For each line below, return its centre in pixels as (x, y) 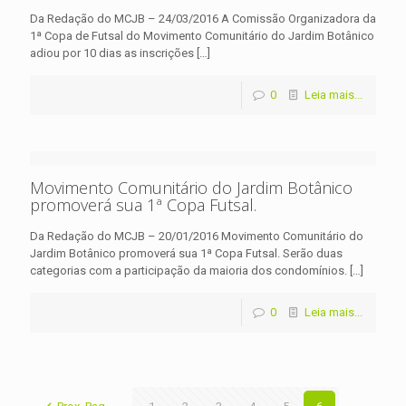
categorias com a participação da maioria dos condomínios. (188, 271)
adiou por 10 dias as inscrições (112, 53)
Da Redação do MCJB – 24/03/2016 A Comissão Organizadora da (203, 19)
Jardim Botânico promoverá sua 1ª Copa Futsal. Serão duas (186, 254)
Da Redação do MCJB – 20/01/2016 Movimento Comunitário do (197, 237)
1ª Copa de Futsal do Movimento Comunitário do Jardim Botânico (202, 36)
